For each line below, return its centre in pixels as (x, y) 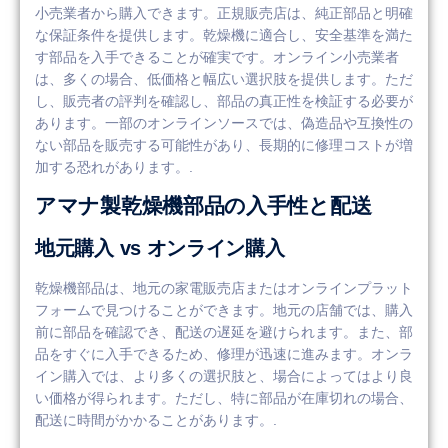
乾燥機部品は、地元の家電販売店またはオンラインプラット (224, 288)
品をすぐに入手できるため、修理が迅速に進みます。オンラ (224, 354)
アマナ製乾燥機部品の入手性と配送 (203, 206)
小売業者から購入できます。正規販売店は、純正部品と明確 (224, 12)
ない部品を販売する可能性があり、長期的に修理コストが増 (224, 144)
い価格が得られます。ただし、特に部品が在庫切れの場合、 (224, 398)
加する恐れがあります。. (114, 166)
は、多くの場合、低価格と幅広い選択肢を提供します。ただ (224, 78)
